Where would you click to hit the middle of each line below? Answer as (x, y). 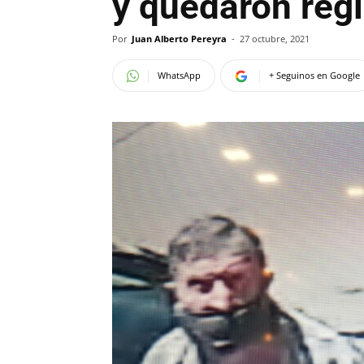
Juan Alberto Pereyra (179, 39)
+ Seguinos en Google (314, 75)
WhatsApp (179, 75)
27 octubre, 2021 (275, 39)
